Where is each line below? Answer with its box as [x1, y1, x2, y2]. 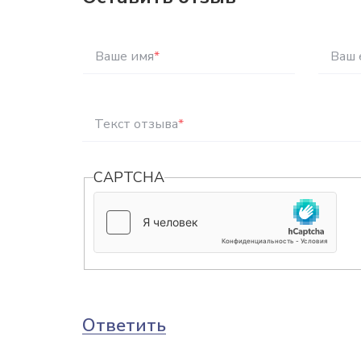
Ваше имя [95, 48, 155, 65]
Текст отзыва [94, 115, 178, 133]
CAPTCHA [93, 168, 165, 187]
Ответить [82, 313, 166, 338]
